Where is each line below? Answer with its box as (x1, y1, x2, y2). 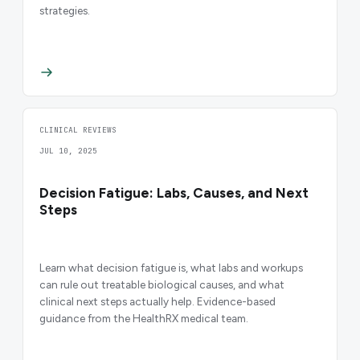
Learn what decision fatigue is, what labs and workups (39, 261, 303, 275)
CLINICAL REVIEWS (39, 125, 117, 136)
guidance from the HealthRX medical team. (39, 312, 248, 325)
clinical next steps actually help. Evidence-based (39, 295, 276, 309)
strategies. (39, 3, 90, 17)
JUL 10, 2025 (39, 145, 97, 157)
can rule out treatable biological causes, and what (39, 278, 284, 292)
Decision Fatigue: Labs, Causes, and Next (39, 185, 309, 202)
